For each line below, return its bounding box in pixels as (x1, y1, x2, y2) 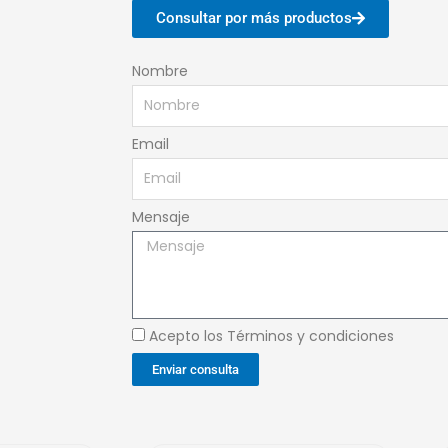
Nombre (132, 60, 188, 81)
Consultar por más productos (156, 8, 352, 27)
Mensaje (132, 206, 190, 227)
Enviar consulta (152, 361, 239, 377)
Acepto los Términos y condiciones (149, 325, 394, 346)
